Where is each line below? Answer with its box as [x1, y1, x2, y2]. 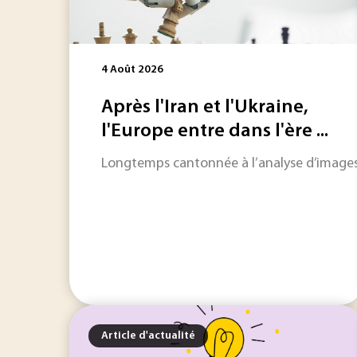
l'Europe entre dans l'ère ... [101, 122, 328, 141]
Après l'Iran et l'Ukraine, [101, 98, 308, 117]
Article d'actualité [101, 330, 195, 342]
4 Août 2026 [101, 64, 163, 76]
